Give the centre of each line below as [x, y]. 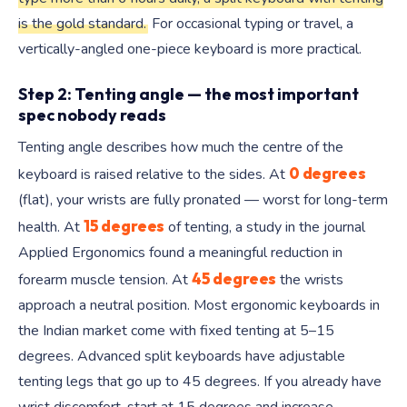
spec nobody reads [92, 115]
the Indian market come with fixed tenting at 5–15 [176, 331]
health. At [51, 227]
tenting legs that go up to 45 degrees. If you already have [200, 382]
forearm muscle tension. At [105, 280]
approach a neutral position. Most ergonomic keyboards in [199, 305]
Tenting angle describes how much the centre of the [181, 147]
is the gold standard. [82, 24]
